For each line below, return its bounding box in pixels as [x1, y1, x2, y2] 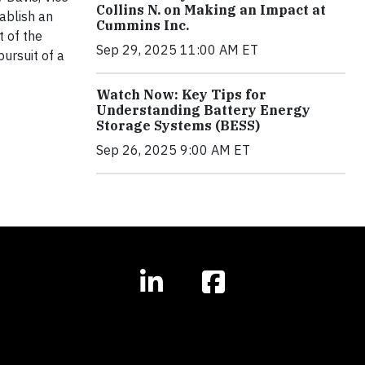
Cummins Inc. [96, 16, 189, 33]
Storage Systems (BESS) [96, 117, 260, 134]
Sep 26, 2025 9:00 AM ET [96, 141, 250, 158]
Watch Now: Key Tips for [96, 86, 266, 103]
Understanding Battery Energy [96, 101, 310, 118]
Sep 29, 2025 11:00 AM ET [96, 41, 258, 58]
